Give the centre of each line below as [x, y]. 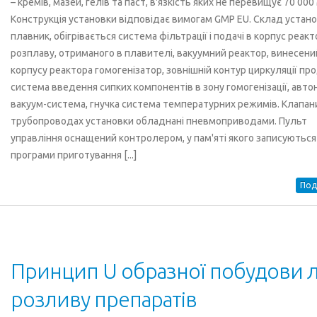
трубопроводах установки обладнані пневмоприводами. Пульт [158, 121]
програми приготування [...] [73, 155]
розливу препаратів [103, 299]
